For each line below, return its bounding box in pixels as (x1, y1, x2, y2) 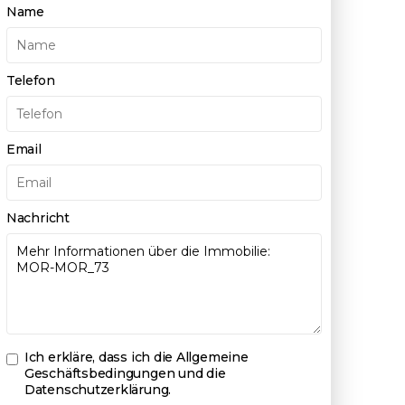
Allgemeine (175, 349, 249, 365)
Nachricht (5, 210, 70, 226)
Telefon (5, 72, 55, 89)
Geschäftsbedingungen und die (24, 365, 226, 381)
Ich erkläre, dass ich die (24, 349, 176, 365)
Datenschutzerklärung (24, 381, 169, 398)
